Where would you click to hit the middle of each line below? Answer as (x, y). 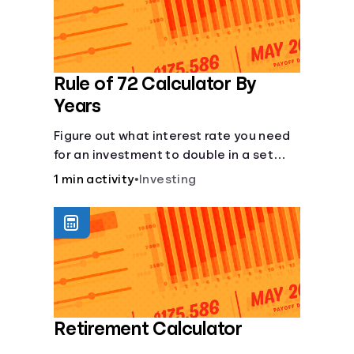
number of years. (105, 174)
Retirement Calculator (148, 329)
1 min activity (94, 179)
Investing (168, 179)
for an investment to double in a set (164, 155)
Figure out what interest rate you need (172, 136)
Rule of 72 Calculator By (155, 84)
